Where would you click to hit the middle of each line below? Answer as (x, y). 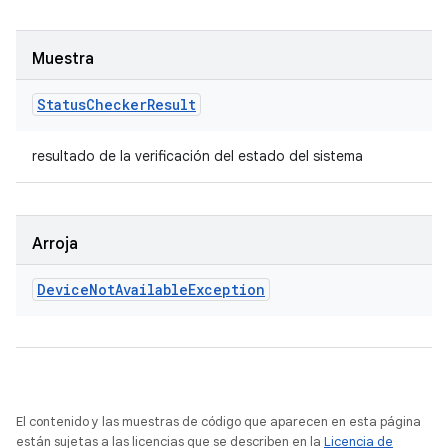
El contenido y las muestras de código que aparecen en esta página (218, 421)
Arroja (55, 244)
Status (61, 104)
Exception (226, 289)
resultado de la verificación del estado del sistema (197, 156)
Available (151, 289)
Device (63, 289)
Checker (116, 104)
